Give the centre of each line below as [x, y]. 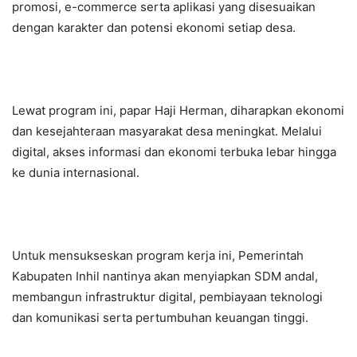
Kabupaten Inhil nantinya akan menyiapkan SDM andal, [165, 277]
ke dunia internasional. [76, 173]
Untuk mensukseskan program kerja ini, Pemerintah [158, 256]
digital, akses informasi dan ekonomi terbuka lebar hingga [174, 152]
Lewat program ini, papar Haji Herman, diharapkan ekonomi [178, 111]
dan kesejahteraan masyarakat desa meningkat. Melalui [167, 131]
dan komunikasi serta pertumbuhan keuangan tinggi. [160, 318]
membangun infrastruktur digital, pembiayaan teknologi [167, 297]
